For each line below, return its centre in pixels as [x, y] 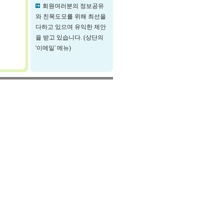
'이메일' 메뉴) [53, 48]
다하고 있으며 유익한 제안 [71, 27]
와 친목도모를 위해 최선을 [71, 16]
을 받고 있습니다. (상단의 [69, 37]
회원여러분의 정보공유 [73, 6]
